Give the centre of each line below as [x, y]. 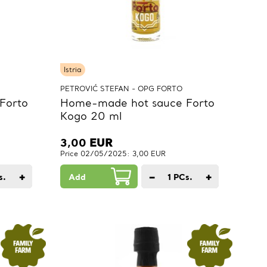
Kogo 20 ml [91, 116]
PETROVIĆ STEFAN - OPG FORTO [121, 89]
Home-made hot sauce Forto [137, 103]
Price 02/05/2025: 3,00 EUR [113, 154]
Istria [73, 70]
